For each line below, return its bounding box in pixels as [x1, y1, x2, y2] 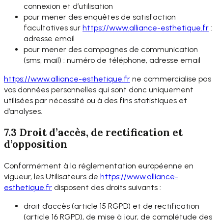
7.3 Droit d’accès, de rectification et [4, 126, 183, 139]
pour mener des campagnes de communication [24, 44, 198, 54]
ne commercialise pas [130, 74, 211, 83]
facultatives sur [24, 23, 82, 32]
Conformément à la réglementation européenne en [4, 161, 193, 170]
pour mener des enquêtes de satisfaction [24, 12, 176, 22]
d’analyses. [4, 106, 42, 116]
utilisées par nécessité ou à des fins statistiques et [4, 95, 187, 105]
